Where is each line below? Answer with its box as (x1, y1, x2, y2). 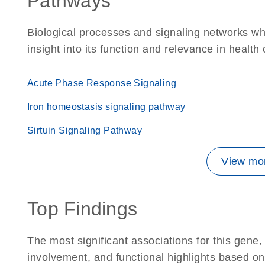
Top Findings (27, 198, 137, 219)
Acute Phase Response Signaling (27, 78, 176, 88)
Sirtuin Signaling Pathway (27, 125, 142, 135)
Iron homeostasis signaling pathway (27, 102, 186, 112)
